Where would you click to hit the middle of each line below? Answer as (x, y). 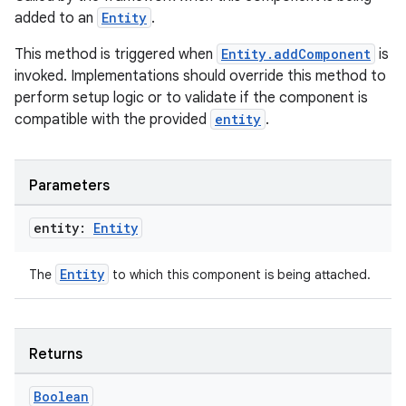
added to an (56, 18)
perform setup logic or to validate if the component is (191, 98)
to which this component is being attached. (240, 275)
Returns (56, 354)
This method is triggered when (116, 54)
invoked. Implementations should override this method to (200, 76)
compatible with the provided (112, 120)
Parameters (69, 186)
